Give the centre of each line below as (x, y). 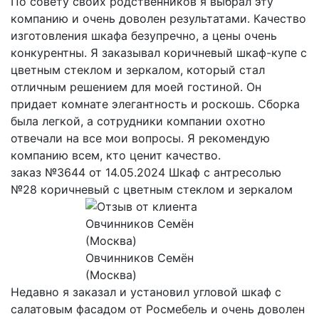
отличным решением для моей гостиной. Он (136, 87)
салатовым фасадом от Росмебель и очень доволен (158, 309)
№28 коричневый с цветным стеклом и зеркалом (152, 189)
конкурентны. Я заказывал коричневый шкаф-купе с (159, 52)
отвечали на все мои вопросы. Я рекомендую (140, 138)
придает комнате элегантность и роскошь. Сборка (155, 104)
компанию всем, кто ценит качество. (116, 155)
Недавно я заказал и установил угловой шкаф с (146, 292)
